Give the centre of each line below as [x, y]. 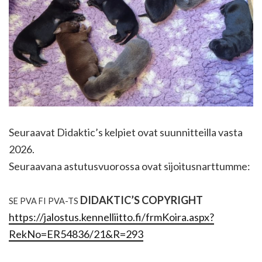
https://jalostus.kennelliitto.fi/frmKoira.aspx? [111, 217]
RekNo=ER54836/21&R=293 [76, 234]
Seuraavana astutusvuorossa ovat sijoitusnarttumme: [130, 166]
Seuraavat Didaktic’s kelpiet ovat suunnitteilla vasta [126, 132]
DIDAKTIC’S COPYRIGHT [141, 200]
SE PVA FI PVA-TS [44, 201]
